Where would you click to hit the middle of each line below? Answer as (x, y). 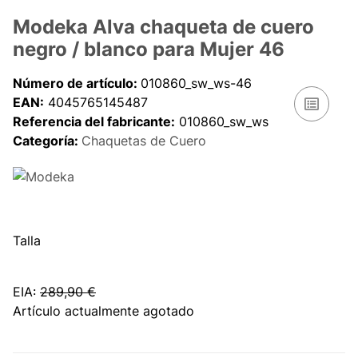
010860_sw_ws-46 (196, 83)
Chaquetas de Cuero (144, 140)
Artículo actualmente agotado (103, 311)
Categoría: (47, 140)
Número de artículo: (77, 83)
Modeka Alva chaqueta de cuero (163, 26)
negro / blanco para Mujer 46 (149, 49)
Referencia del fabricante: (94, 121)
